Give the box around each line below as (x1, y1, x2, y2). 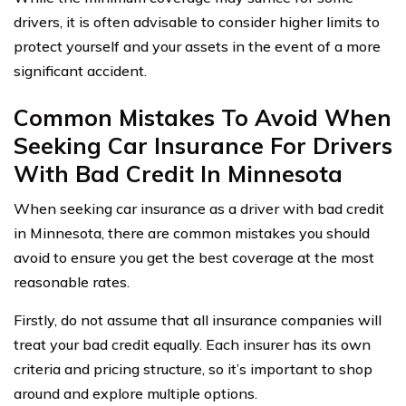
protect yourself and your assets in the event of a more (14, 37, 381, 56)
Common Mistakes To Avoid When (14, 103, 391, 132)
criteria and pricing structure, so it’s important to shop (14, 360, 372, 379)
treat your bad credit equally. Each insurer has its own (14, 335, 371, 354)
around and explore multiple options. (14, 384, 257, 403)
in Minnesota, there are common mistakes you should (14, 224, 370, 243)
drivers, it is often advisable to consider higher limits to (14, 13, 380, 32)
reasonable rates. (14, 273, 130, 292)
